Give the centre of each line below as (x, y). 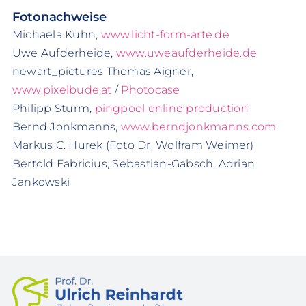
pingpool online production (171, 109)
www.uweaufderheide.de (186, 53)
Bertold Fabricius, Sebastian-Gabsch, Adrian (134, 164)
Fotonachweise (59, 17)
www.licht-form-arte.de (165, 35)
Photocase (151, 90)
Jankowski (41, 182)
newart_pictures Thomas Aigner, (103, 72)
